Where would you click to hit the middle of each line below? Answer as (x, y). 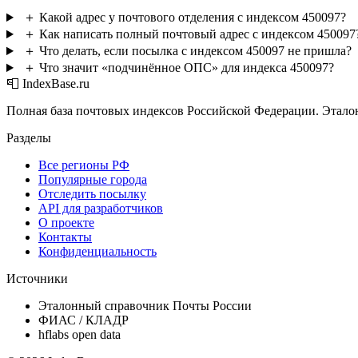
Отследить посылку (92, 194)
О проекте (66, 223)
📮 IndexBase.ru (48, 84)
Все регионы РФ (84, 165)
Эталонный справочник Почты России (145, 306)
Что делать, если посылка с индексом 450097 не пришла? (195, 51)
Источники (37, 279)
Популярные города (93, 180)
